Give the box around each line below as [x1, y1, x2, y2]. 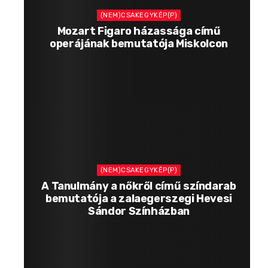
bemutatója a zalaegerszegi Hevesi [45, 192, 233, 206]
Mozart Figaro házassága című [57, 24, 221, 38]
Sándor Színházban [88, 205, 190, 218]
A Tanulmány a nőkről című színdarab [41, 179, 236, 193]
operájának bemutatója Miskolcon [50, 36, 228, 50]
